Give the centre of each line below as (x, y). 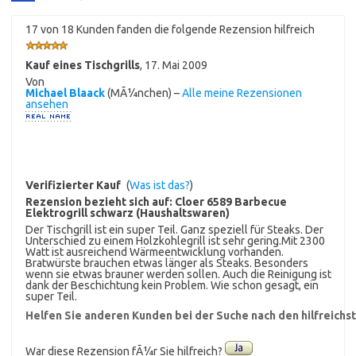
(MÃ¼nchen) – (143, 93)
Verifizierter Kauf (73, 185)
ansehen (47, 104)
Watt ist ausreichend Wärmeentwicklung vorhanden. (155, 252)
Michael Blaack (65, 93)
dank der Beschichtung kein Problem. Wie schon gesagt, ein (172, 285)
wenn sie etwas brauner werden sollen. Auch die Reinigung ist (178, 274)
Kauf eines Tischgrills (83, 65)
